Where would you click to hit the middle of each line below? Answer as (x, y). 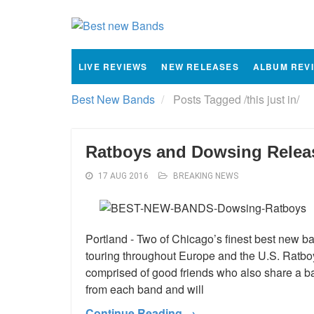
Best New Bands (113, 99)
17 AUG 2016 (123, 176)
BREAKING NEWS (206, 176)
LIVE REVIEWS (113, 67)
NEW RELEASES (200, 67)
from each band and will (145, 289)
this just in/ (273, 99)
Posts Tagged (207, 99)
